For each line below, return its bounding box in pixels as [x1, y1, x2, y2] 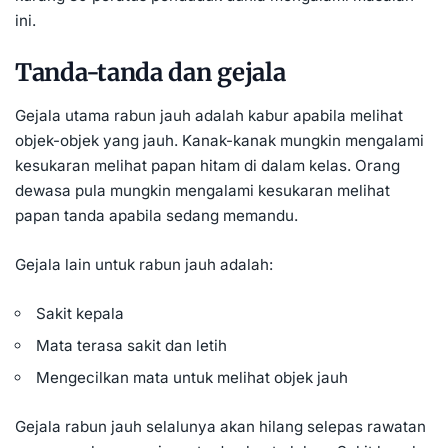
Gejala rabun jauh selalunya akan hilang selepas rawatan [15, 417, 426, 437]
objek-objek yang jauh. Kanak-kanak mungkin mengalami [15, 131, 424, 151]
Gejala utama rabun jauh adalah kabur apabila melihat [15, 106, 403, 126]
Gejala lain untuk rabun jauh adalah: [15, 255, 273, 275]
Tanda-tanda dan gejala [15, 57, 286, 88]
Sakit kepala [36, 304, 125, 324]
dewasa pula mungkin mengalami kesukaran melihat [15, 181, 390, 201]
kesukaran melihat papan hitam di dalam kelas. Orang [15, 156, 400, 176]
